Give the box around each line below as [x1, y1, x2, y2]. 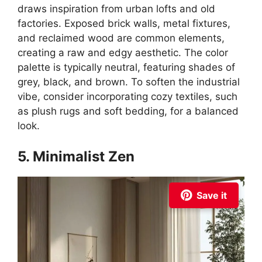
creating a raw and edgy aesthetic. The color [18, 47, 228, 58]
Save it [196, 189, 227, 201]
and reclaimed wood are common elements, [18, 32, 225, 44]
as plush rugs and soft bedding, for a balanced [18, 105, 239, 117]
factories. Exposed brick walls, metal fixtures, [18, 18, 230, 29]
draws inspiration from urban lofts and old [18, 3, 215, 15]
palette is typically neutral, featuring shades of [18, 61, 235, 73]
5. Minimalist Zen [18, 147, 135, 165]
